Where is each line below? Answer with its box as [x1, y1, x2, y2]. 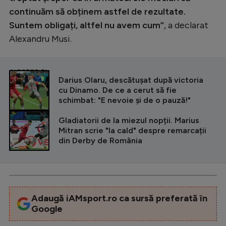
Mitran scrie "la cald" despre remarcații [59, 125, 206, 135]
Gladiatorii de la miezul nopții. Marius [59, 115, 199, 125]
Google [31, 203, 63, 214]
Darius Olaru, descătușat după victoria [59, 75, 203, 85]
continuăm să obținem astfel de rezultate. [9, 6, 186, 17]
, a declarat [164, 19, 208, 31]
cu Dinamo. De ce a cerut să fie [59, 85, 177, 95]
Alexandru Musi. [9, 33, 72, 44]
